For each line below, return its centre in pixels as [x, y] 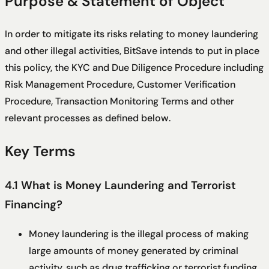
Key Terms [40, 151]
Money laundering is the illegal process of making [139, 234]
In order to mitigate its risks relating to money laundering [131, 34]
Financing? [34, 205]
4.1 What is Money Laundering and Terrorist [120, 186]
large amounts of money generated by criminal [134, 250]
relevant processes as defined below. [88, 118]
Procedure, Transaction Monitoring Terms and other [119, 101]
